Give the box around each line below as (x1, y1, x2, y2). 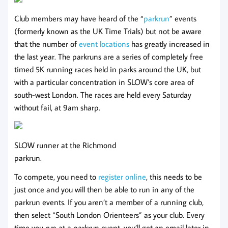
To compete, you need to (14, 172, 98, 182)
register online (98, 172, 146, 182)
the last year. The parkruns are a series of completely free (14, 51, 203, 62)
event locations (79, 39, 129, 49)
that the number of (14, 39, 79, 49)
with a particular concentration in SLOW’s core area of (14, 77, 194, 88)
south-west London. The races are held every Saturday (14, 90, 191, 100)
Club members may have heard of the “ (14, 13, 144, 24)
